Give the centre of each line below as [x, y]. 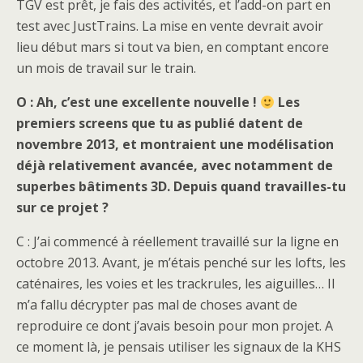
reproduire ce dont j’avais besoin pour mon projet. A [175, 326]
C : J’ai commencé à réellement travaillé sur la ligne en [177, 241]
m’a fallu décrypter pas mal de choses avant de [157, 305]
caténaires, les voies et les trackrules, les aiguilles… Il [175, 284]
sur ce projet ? [62, 207]
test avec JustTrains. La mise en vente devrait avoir [170, 26]
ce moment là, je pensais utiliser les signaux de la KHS [179, 347]
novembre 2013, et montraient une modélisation [175, 144]
